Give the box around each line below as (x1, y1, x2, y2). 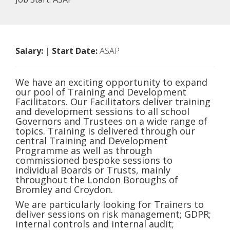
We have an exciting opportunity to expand (15, 76, 207, 88)
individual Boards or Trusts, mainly (15, 164, 170, 176)
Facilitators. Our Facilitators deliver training (15, 95, 210, 108)
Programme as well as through (15, 144, 152, 157)
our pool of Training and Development (15, 86, 186, 98)
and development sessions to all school (15, 105, 189, 118)
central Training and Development (15, 135, 168, 147)
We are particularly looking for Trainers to (15, 198, 204, 210)
